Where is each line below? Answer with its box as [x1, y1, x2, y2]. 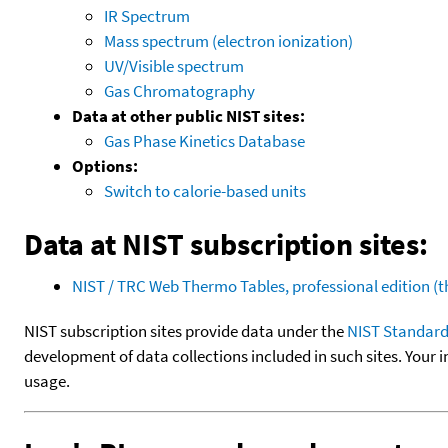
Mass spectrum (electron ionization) [104, 29, 353, 52]
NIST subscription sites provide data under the [24, 319, 347, 342]
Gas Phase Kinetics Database [104, 129, 305, 152]
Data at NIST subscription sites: [24, 224, 428, 263]
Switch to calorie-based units [104, 179, 306, 202]
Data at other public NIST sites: [72, 104, 305, 127]
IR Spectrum [104, 4, 190, 27]
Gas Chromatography [104, 79, 255, 102]
